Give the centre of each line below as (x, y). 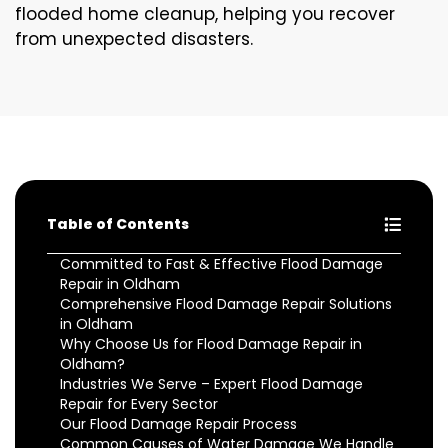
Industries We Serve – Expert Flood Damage (211, 384)
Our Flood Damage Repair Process (178, 424)
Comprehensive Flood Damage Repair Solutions (226, 304)
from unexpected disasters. (134, 39)
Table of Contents (118, 224)
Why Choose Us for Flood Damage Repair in (211, 344)
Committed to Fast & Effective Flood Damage (221, 264)
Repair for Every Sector (139, 404)
